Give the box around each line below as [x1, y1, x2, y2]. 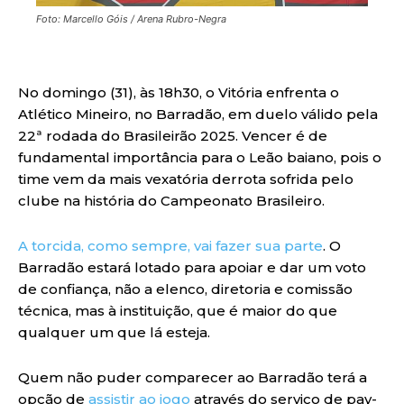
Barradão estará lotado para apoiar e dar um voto [18, 258, 366, 276]
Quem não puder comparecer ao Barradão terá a [18, 368, 367, 386]
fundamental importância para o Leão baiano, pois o [18, 148, 381, 166]
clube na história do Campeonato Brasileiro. [18, 191, 325, 209]
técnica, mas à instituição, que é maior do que [18, 301, 337, 319]
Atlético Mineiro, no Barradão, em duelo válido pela [18, 105, 378, 123]
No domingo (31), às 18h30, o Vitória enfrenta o [18, 83, 339, 101]
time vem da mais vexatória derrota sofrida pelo [18, 170, 353, 188]
